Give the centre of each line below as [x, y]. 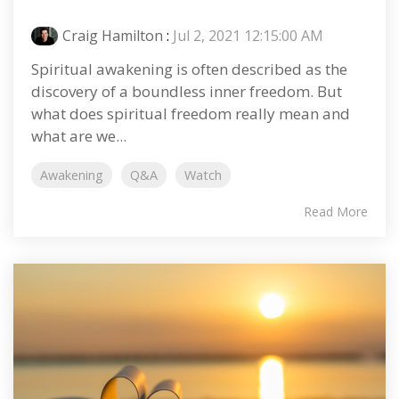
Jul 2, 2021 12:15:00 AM [248, 36]
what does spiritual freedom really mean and [191, 114]
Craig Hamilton [113, 36]
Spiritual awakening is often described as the [189, 69]
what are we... [79, 136]
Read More [336, 212]
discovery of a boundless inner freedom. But [187, 92]
